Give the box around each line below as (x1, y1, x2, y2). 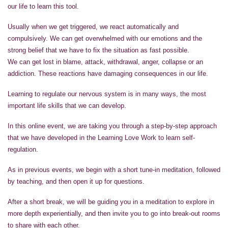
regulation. (8, 145, 38, 153)
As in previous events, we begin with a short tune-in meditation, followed (8, 165, 220, 174)
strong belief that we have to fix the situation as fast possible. (8, 46, 189, 54)
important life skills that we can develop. (8, 101, 126, 109)
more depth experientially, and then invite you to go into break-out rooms (8, 209, 220, 217)
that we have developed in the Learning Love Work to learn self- (8, 133, 195, 141)
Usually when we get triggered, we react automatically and (8, 22, 179, 31)
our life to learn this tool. (8, 2, 79, 10)
